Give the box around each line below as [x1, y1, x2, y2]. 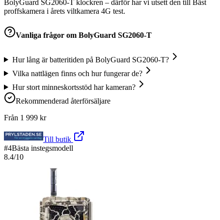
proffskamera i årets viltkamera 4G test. [4, 7, 125, 16]
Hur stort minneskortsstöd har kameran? [12, 82, 136, 91]
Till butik [43, 135, 73, 143]
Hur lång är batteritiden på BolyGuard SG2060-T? [12, 55, 169, 64]
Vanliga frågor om [16, 31, 79, 40]
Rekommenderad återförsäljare [16, 96, 110, 105]
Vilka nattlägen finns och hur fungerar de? [12, 69, 142, 78]
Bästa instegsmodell [12, 143, 73, 152]
